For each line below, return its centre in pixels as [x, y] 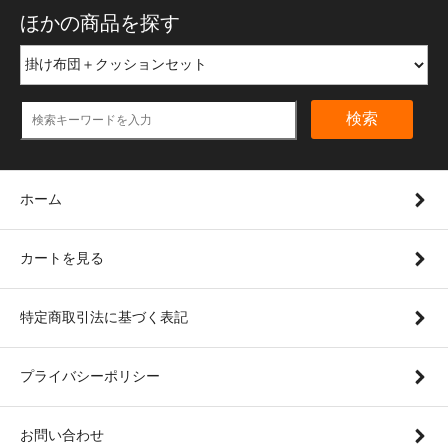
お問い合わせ [62, 434]
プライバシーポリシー [90, 375]
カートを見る [62, 257]
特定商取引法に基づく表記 [104, 316]
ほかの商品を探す [100, 22]
